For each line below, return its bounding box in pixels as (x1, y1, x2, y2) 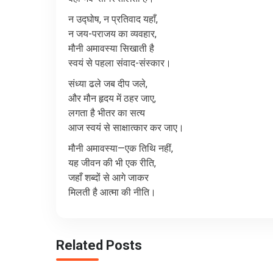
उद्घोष (76, 13, 99, 25)
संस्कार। (139, 57, 171, 69)
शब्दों (85, 172, 101, 183)
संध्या (68, 78, 87, 90)
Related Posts (56, 238, 142, 253)
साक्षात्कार (113, 122, 147, 133)
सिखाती (120, 43, 147, 54)
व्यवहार (130, 28, 155, 40)
